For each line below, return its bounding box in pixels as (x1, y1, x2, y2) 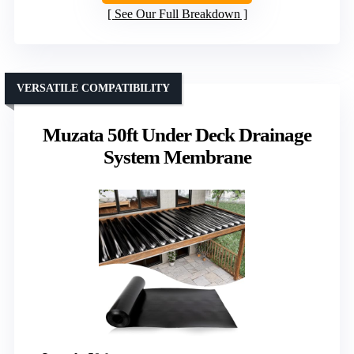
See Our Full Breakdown (114, 6, 240, 21)
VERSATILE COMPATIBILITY (17, 81, 170, 94)
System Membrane (103, 145, 251, 168)
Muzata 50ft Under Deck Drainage (43, 123, 311, 145)
